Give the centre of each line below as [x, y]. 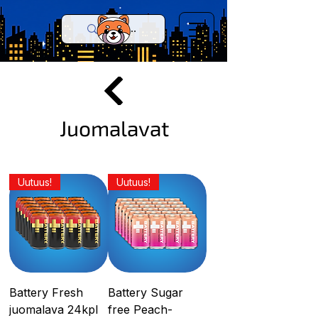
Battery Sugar [146, 292]
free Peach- [140, 309]
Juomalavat [114, 128]
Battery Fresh [46, 292]
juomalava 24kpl [54, 309]
